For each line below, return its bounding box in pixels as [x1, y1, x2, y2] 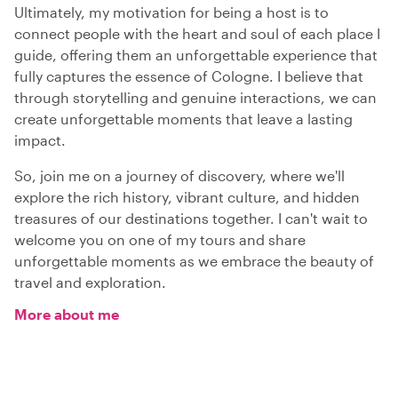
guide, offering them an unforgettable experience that [14, 46, 378, 64]
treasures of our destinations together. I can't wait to [14, 210, 368, 227]
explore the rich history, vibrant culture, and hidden [14, 188, 360, 206]
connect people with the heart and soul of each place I [14, 25, 380, 43]
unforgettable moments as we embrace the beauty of [14, 252, 374, 270]
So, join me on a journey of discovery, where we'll [14, 167, 345, 185]
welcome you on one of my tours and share [14, 231, 306, 249]
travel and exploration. [14, 274, 166, 291]
